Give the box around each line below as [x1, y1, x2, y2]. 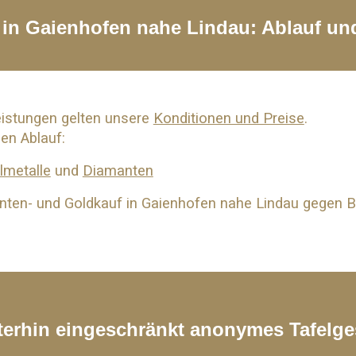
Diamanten [82, 162, 153, 180]
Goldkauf [64, 195, 122, 212]
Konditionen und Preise [153, 110, 304, 127]
